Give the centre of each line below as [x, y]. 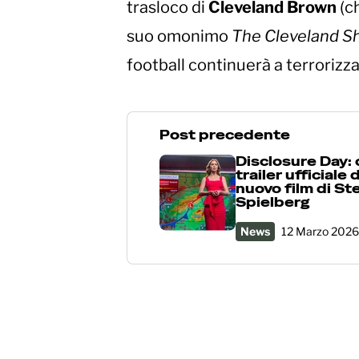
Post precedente [225, 135]
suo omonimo [179, 36]
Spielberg [273, 202]
